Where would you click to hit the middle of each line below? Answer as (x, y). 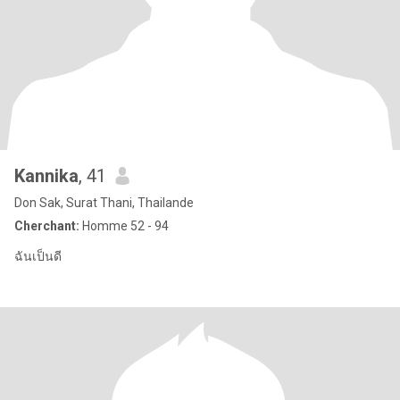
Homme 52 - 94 (124, 226)
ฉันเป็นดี (38, 256)
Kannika (46, 176)
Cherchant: (47, 226)
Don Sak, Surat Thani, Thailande (104, 203)
